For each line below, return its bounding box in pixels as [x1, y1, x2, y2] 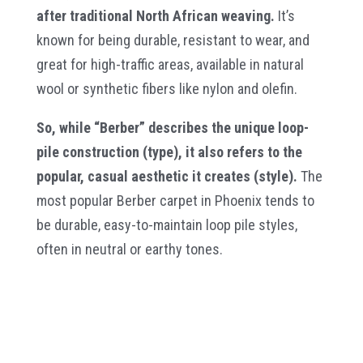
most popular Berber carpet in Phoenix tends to [36, 191, 314, 209]
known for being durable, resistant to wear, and [36, 31, 310, 49]
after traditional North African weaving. [36, 6, 275, 24]
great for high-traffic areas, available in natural [36, 55, 304, 73]
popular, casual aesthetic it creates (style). [36, 167, 297, 185]
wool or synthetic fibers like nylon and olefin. [36, 79, 297, 97]
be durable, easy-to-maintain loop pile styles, [36, 216, 297, 233]
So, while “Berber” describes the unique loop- [36, 118, 309, 136]
